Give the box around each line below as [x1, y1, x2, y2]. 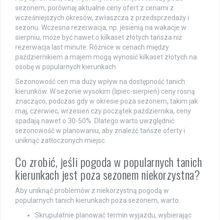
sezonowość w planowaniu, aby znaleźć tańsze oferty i [15, 126, 185, 135]
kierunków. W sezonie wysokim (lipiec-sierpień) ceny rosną [15, 87, 195, 95]
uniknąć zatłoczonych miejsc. [15, 136, 106, 144]
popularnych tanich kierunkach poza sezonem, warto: [15, 196, 180, 204]
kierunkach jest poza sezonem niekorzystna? [15, 165, 200, 183]
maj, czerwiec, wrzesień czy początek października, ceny [15, 107, 191, 115]
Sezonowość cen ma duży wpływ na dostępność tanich [15, 77, 185, 85]
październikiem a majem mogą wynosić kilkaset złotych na [15, 53, 197, 61]
